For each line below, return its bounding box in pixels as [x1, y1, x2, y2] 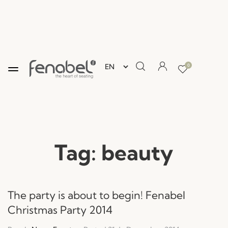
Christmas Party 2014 [8, 203, 112, 217]
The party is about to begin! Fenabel [8, 188, 185, 202]
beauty [101, 139, 174, 166]
